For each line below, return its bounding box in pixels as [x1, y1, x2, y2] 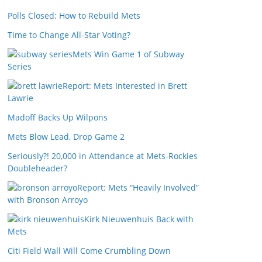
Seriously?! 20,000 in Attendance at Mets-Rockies [8, 150, 198, 161]
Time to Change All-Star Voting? [8, 29, 130, 40]
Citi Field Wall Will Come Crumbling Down [8, 245, 171, 256]
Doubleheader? [8, 163, 67, 174]
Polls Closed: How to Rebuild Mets [8, 10, 140, 21]
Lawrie [8, 92, 33, 104]
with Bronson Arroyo [8, 194, 88, 205]
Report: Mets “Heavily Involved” [77, 182, 199, 193]
